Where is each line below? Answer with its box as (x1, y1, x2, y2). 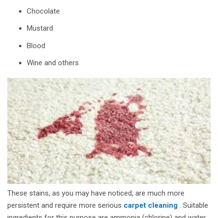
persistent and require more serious (7, 201, 124, 210)
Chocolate (27, 6, 60, 16)
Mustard (27, 24, 53, 33)
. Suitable (178, 201, 208, 210)
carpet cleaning (124, 201, 178, 210)
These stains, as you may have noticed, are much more (7, 189, 184, 198)
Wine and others (27, 58, 79, 68)
